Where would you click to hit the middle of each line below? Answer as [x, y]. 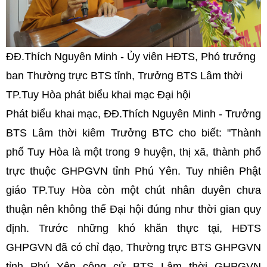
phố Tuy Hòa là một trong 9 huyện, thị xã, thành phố [133, 152]
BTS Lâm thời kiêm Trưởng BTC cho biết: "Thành [133, 133]
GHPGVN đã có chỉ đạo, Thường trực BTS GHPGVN [133, 248]
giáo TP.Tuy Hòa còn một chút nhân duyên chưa [133, 190]
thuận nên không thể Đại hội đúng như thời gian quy [133, 209]
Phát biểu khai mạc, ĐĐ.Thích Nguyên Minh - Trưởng [133, 114]
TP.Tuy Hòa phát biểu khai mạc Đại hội [98, 95]
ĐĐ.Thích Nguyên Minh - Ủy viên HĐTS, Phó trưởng [131, 57]
